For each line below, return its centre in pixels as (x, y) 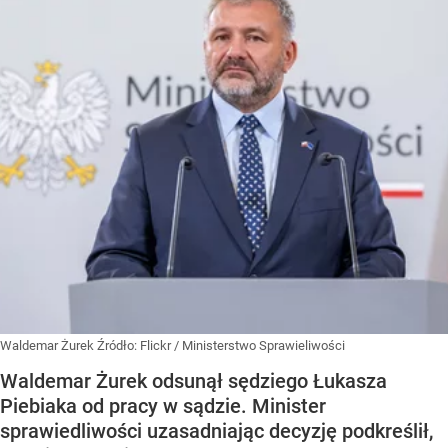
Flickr (155, 346)
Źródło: (118, 346)
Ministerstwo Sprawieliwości (263, 346)
